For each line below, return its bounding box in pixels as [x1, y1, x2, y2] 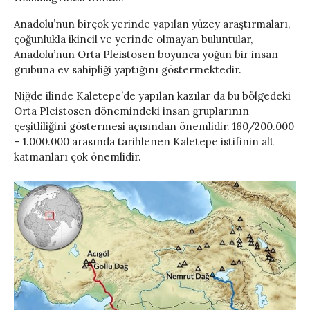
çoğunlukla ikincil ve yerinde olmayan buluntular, [14, 33, 253, 46]
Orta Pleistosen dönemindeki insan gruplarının [14, 104, 249, 118]
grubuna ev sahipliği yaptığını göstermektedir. [14, 63, 241, 77]
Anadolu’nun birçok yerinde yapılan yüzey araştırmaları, [14, 17, 290, 31]
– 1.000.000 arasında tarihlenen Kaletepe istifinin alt [14, 135, 274, 149]
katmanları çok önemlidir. [14, 150, 141, 164]
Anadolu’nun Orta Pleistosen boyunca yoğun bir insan [14, 48, 278, 62]
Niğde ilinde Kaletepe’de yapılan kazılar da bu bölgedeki [14, 89, 291, 103]
